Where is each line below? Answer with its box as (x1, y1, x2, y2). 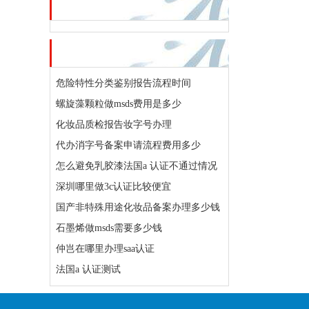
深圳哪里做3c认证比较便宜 (56, 181, 171, 192)
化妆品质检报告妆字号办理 (56, 119, 172, 130)
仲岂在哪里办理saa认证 (56, 243, 154, 254)
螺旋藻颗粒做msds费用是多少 (56, 99, 181, 109)
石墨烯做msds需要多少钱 (56, 223, 162, 233)
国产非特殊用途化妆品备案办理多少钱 (56, 202, 220, 212)
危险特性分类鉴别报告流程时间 (56, 78, 191, 88)
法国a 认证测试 (56, 264, 121, 275)
